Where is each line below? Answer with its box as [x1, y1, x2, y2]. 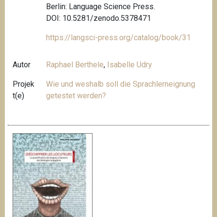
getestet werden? [46, 91, 107, 101]
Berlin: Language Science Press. [46, 2, 155, 12]
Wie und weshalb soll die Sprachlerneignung [46, 79, 196, 89]
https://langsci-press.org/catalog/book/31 [46, 33, 191, 43]
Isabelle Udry [107, 60, 153, 70]
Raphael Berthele [46, 60, 104, 70]
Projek [13, 79, 34, 89]
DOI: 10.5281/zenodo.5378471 [46, 14, 152, 23]
